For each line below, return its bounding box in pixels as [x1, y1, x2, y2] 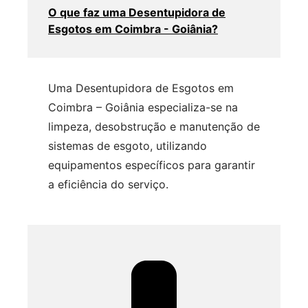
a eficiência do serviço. [48, 177, 168, 192]
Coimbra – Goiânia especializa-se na [48, 100, 238, 115]
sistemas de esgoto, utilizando [48, 139, 207, 153]
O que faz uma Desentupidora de [48, 5, 225, 20]
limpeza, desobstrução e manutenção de [48, 120, 260, 134]
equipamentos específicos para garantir [48, 158, 255, 173]
